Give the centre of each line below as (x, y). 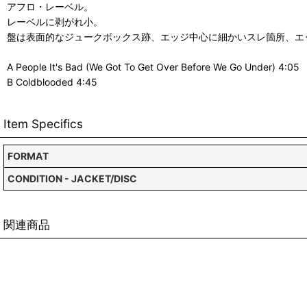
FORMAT (28, 156)
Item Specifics (43, 124)
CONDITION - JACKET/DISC (72, 179)
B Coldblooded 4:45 (52, 82)
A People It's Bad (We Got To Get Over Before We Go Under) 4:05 (153, 67)
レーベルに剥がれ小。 (55, 22)
